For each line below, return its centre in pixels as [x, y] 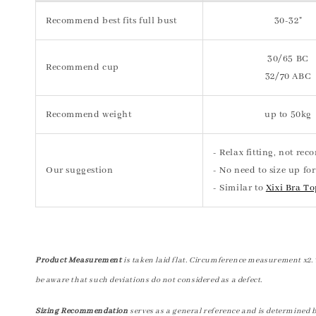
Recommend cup [83, 67]
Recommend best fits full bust [111, 21]
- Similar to [239, 188]
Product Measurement [79, 260]
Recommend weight [89, 115]
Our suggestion [80, 170]
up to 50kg [288, 115]
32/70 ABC [288, 77]
